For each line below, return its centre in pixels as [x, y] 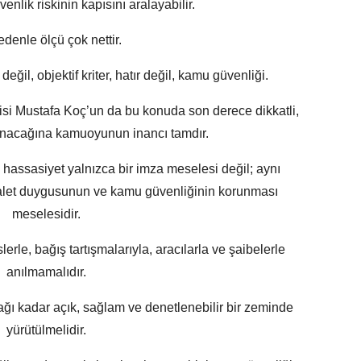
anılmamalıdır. [46, 272]
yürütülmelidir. [46, 330]
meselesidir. [46, 214]
